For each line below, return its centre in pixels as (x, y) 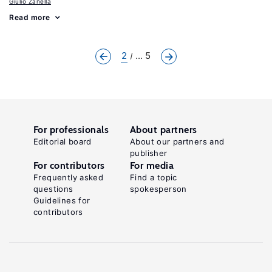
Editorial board (63, 141)
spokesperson (158, 189)
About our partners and (177, 141)
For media (152, 165)
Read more (30, 17)
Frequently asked (69, 177)
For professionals (71, 130)
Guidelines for (62, 200)
